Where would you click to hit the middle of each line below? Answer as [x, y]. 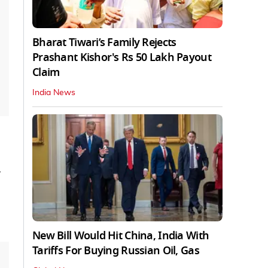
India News [54, 92]
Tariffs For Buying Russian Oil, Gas [116, 250]
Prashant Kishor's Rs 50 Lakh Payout [122, 57]
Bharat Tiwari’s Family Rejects [104, 42]
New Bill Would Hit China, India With [121, 235]
